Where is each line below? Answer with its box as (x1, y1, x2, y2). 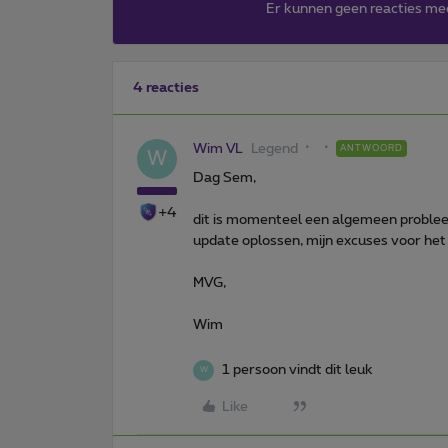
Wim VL (193, 141, 243, 156)
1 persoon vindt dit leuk (222, 362, 373, 377)
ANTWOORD (340, 143, 403, 153)
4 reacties (133, 80, 199, 95)
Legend (251, 141, 298, 156)
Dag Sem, (193, 170, 256, 185)
